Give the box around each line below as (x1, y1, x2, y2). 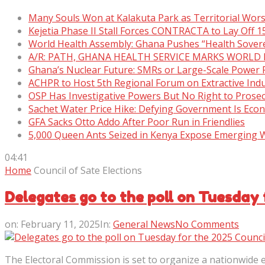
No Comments (175, 217, 239, 231)
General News (113, 217, 175, 231)
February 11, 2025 (21, 217, 100, 231)
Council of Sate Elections (34, 164, 142, 177)
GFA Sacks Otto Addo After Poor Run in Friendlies (28, 115, 245, 128)
